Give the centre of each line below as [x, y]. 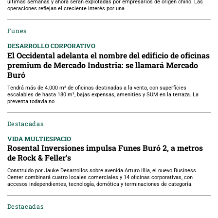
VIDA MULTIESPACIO [39, 138]
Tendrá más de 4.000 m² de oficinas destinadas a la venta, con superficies [97, 88]
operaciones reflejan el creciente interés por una [66, 9]
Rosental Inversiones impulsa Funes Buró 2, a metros [105, 148]
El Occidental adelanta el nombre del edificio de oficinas [108, 55]
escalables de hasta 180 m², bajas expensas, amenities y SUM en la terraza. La [103, 94]
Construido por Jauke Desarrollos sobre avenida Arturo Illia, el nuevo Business [101, 171]
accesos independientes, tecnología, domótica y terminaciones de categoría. [100, 184]
